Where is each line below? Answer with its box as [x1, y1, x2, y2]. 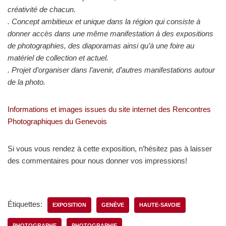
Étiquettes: [8, 200, 42, 208]
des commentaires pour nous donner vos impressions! [8, 156, 187, 165]
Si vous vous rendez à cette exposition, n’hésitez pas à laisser [8, 144, 212, 153]
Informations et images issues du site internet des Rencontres [8, 105, 211, 114]
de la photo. [8, 78, 45, 86]
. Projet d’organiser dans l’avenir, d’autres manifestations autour [8, 66, 215, 74]
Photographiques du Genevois [8, 117, 107, 126]
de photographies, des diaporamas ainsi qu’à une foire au [8, 41, 194, 50]
